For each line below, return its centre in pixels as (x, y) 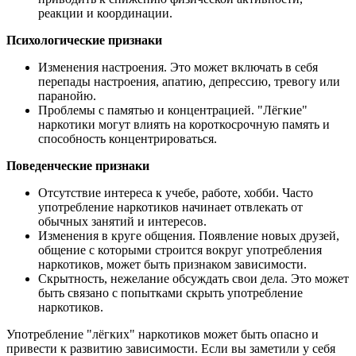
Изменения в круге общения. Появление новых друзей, (189, 236)
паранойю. (67, 96)
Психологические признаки (84, 41)
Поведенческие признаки (78, 166)
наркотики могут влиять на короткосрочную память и (184, 125)
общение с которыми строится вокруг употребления (180, 250)
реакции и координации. (105, 14)
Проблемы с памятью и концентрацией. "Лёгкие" (173, 110)
